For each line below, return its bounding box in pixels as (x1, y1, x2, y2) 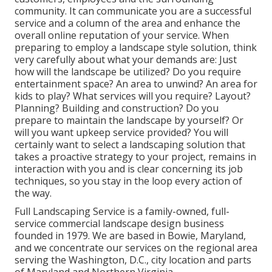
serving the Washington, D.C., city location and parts (15, 253, 251, 267)
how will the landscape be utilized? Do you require (15, 65, 241, 79)
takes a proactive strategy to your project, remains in (15, 150, 256, 164)
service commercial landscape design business (15, 217, 224, 231)
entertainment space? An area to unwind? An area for (15, 77, 257, 91)
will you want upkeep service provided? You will (15, 126, 228, 140)
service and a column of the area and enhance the (15, 16, 240, 30)
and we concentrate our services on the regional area (15, 241, 257, 255)
